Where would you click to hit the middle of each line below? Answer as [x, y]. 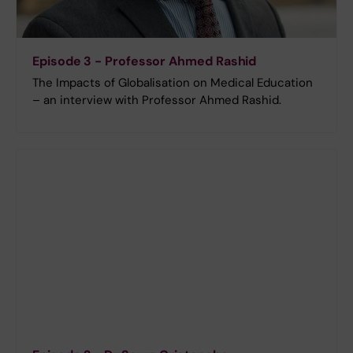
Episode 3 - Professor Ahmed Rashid [145, 61]
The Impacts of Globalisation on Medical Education [173, 82]
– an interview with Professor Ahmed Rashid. [157, 100]
